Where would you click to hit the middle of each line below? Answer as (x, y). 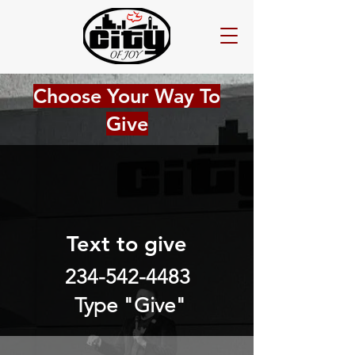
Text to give (127, 244)
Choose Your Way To (127, 96)
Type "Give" (127, 305)
